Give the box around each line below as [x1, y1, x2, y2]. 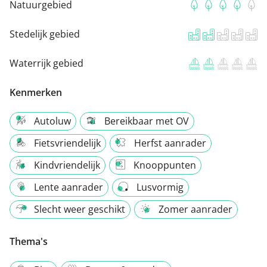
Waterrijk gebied [10, 56, 83, 70]
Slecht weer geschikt [34, 202, 125, 216]
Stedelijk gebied [10, 27, 80, 41]
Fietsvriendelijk [34, 136, 101, 150]
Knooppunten [133, 158, 196, 172]
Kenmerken [10, 85, 62, 99]
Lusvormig [136, 180, 184, 194]
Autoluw [34, 114, 71, 128]
